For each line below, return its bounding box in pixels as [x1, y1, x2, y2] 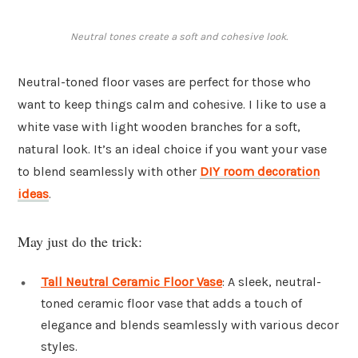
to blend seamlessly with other [18, 164, 200, 180]
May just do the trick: [18, 231, 142, 251]
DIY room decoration [200, 164, 320, 180]
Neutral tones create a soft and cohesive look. [70, 30, 288, 43]
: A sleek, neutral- [222, 273, 321, 289]
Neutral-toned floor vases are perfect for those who [18, 74, 311, 90]
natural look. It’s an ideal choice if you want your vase [18, 141, 327, 157]
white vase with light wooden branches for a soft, [18, 119, 300, 135]
